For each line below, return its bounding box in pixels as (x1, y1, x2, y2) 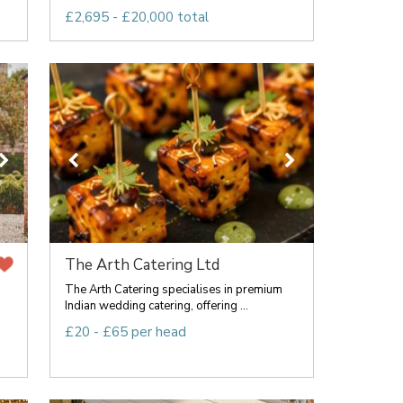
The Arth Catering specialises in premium (64, 281, 282, 298)
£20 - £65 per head (64, 322, 186, 341)
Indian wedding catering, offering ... (64, 297, 248, 314)
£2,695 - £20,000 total (64, 7, 209, 26)
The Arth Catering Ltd (64, 254, 219, 275)
